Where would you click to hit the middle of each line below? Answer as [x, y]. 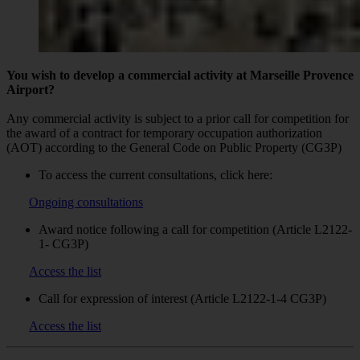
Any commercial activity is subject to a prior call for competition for [178, 118]
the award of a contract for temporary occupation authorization [164, 133]
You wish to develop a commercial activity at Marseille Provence [180, 75]
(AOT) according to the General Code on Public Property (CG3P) [174, 147]
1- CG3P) [63, 243]
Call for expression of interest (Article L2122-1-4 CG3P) [182, 298]
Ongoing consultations [86, 202]
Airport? [31, 89]
